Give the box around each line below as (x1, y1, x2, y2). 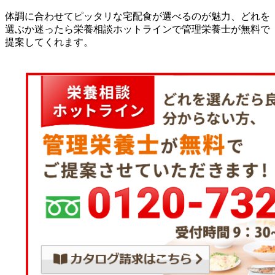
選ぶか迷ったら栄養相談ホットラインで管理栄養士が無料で (5, 24, 270, 35)
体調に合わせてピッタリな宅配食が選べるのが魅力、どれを (5, 11, 270, 22)
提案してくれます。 (5, 37, 93, 48)
